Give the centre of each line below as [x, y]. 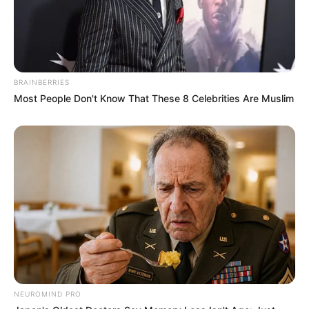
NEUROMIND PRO [48, 293]
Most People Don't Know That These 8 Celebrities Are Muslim [154, 98]
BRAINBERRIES [42, 82]
